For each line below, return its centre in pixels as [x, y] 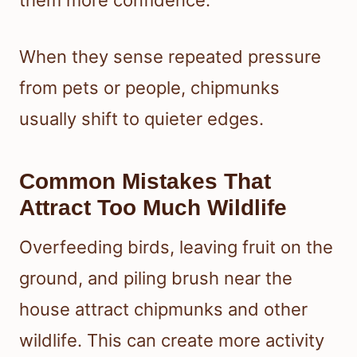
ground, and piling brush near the [156, 279]
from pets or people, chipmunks [149, 88]
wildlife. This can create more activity [172, 341]
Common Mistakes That [145, 182]
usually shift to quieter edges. [141, 119]
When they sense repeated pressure [170, 57]
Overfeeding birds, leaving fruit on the [176, 247]
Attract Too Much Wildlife [153, 208]
